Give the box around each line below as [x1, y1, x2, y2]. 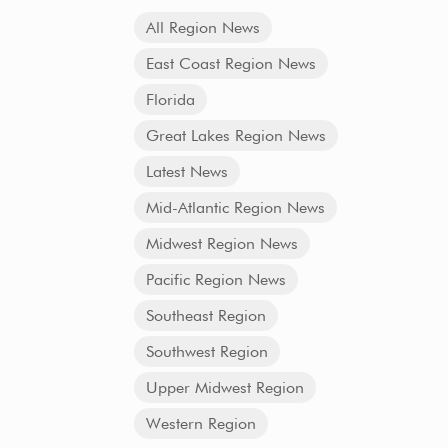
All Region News [145, 18, 260, 37]
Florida [145, 90, 195, 109]
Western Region [145, 414, 256, 433]
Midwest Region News [145, 234, 298, 253]
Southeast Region [145, 306, 266, 325]
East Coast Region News [145, 54, 316, 73]
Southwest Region [145, 342, 268, 361]
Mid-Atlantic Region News [145, 198, 325, 217]
